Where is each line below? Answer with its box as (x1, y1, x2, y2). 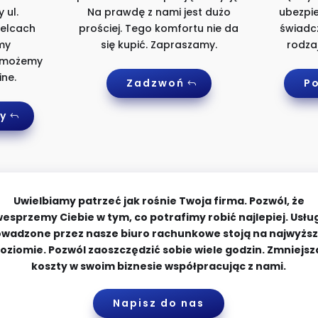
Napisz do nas (113, 296, 205, 311)
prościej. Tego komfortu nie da (79, 21, 239, 36)
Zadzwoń (126, 76, 185, 91)
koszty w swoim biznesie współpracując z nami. (31, 259, 287, 274)
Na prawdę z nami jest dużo (87, 5, 231, 20)
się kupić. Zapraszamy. (100, 38, 217, 53)
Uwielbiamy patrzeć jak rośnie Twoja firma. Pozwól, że (13, 194, 305, 209)
